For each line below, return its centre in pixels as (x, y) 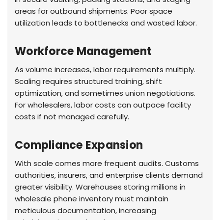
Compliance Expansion (79, 145)
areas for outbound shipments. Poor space (94, 11)
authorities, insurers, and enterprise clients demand (109, 175)
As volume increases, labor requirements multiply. (105, 70)
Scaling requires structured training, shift (88, 82)
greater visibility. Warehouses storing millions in (100, 187)
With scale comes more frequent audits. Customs (107, 164)
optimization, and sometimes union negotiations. (105, 93)
